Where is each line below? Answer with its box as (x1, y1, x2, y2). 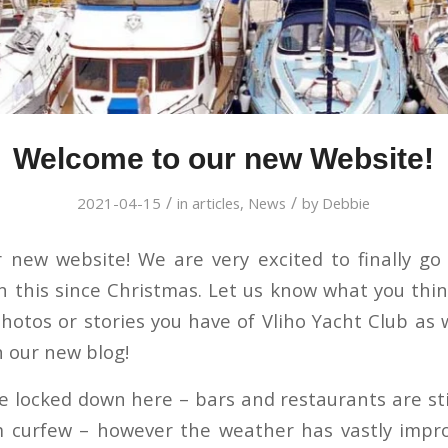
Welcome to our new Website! (13, 142, 435, 176)
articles (192, 193, 241, 214)
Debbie (322, 193, 371, 214)
